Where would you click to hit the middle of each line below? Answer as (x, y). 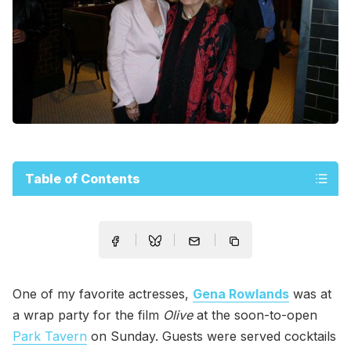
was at (310, 294)
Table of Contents (83, 178)
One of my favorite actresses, (103, 294)
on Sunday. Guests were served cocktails (212, 337)
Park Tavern (50, 337)
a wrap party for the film (88, 315)
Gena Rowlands (241, 294)
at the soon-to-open (255, 315)
